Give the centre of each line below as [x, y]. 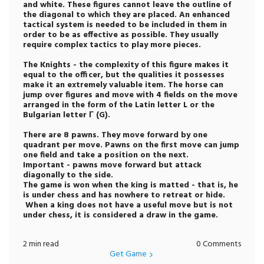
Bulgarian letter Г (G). [67, 115]
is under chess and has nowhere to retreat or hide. [124, 195]
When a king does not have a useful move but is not [128, 205]
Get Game [128, 254]
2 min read [41, 244]
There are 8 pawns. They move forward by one [115, 135]
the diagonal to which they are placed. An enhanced [126, 15]
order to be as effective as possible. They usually [121, 35]
